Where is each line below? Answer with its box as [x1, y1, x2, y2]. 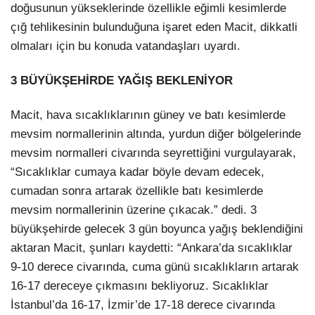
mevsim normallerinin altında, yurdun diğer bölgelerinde [11, 127, 301, 141]
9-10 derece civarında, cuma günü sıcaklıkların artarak [11, 260, 299, 274]
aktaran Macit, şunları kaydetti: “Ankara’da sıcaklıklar [11, 241, 292, 255]
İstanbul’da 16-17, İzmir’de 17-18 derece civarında [11, 298, 275, 312]
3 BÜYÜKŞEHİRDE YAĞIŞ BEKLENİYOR [11, 74, 233, 88]
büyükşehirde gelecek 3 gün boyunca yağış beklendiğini [11, 222, 303, 236]
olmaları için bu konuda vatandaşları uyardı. [11, 39, 240, 53]
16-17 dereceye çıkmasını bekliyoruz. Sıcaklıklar [11, 279, 269, 293]
